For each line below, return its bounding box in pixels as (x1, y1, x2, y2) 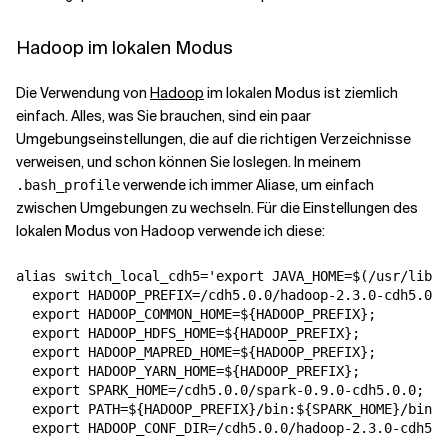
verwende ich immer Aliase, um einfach (120, 176, 374, 194)
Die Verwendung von (16, 84, 150, 102)
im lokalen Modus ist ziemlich (204, 84, 398, 102)
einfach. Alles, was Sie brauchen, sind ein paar (16, 107, 311, 125)
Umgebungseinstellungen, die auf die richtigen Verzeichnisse (16, 130, 411, 148)
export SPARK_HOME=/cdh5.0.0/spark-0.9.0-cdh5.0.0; (16, 382, 424, 398)
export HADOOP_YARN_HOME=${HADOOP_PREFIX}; (16, 363, 360, 379)
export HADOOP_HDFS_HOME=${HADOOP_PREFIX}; (16, 325, 360, 341)
